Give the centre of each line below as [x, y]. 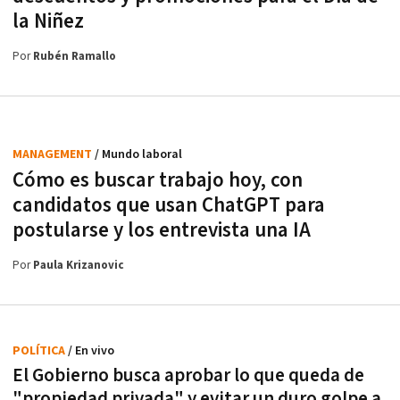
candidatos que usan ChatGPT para [169, 205]
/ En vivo [91, 350]
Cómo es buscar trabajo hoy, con [158, 180]
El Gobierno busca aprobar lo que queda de [188, 375]
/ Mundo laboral [138, 154]
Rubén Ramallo [75, 56]
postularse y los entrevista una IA [162, 230]
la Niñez [48, 21]
